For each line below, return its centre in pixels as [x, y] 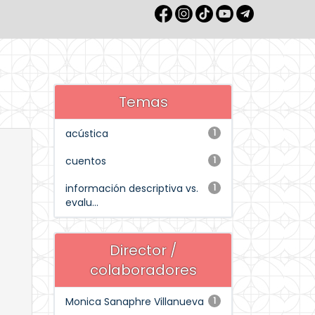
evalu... [82, 202]
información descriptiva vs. [132, 188]
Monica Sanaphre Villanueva [135, 302]
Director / [143, 250]
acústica [87, 134]
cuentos [86, 161]
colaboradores [143, 270]
